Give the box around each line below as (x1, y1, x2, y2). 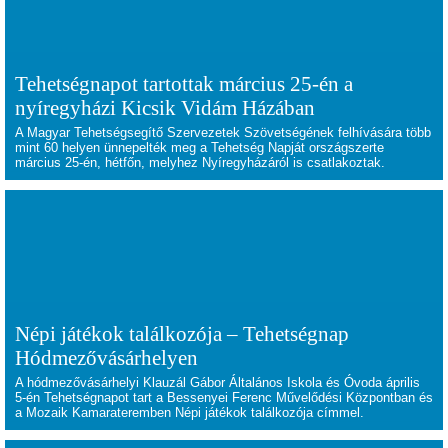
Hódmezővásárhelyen (15, 346, 198, 369)
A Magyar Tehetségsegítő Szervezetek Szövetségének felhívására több (15, 125, 431, 140)
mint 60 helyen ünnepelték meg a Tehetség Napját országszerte (15, 140, 384, 155)
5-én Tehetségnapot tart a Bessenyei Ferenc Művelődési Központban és (15, 390, 433, 405)
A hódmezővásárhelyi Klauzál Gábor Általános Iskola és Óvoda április (15, 375, 420, 390)
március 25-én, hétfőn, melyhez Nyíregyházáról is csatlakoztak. (15, 155, 385, 170)
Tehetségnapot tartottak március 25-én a (15, 72, 353, 95)
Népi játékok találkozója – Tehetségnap (15, 322, 349, 345)
